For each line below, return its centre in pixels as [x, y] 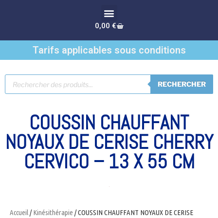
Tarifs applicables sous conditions [109, 50]
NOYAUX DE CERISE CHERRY [109, 142]
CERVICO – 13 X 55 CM [109, 162]
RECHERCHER [182, 84]
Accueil [19, 212]
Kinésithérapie [53, 212]
